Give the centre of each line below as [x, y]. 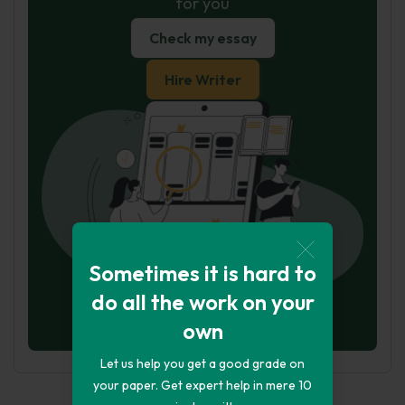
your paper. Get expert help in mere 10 [202, 385]
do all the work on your [202, 301]
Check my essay [202, 38]
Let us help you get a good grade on [202, 363]
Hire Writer [202, 80]
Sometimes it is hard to [202, 273]
